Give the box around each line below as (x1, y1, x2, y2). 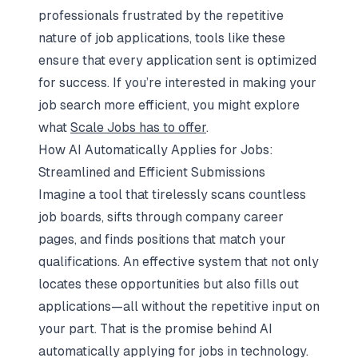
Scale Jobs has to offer (70, 120, 206, 135)
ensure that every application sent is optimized (38, 53, 316, 68)
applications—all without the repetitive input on (38, 299, 320, 314)
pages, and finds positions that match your (38, 232, 286, 247)
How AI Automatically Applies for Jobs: (38, 142, 273, 157)
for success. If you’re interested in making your (38, 75, 316, 90)
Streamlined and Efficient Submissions (38, 165, 265, 180)
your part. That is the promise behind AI (38, 321, 272, 336)
